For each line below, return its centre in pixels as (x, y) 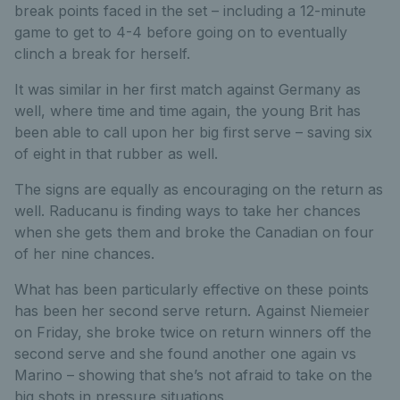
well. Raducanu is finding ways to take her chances (187, 211)
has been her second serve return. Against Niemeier (192, 311)
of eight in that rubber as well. (116, 154)
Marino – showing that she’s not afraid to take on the (193, 375)
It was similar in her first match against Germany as (187, 90)
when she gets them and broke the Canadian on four (194, 233)
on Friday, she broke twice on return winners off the (193, 333)
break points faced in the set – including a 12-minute (190, 11)
